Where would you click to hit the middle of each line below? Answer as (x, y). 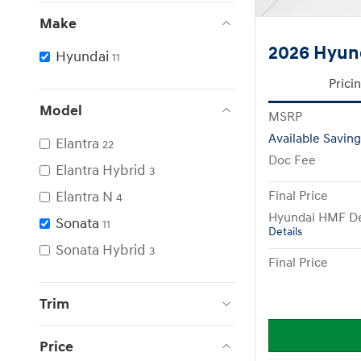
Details (285, 232)
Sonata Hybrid (101, 250)
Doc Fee (292, 161)
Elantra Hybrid (101, 170)
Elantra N (84, 197)
